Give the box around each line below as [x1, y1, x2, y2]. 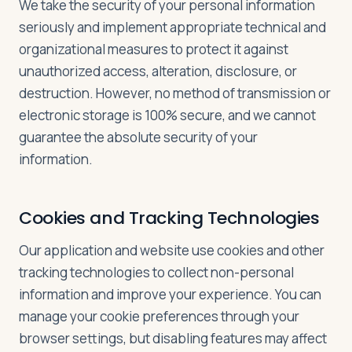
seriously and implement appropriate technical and [19, 18, 326, 36]
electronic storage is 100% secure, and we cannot [19, 106, 316, 124]
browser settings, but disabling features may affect [19, 329, 327, 347]
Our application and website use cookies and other [19, 241, 324, 259]
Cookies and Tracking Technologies [19, 206, 320, 230]
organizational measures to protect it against [19, 40, 288, 58]
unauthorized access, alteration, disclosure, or [19, 62, 297, 80]
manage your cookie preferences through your [19, 307, 299, 325]
